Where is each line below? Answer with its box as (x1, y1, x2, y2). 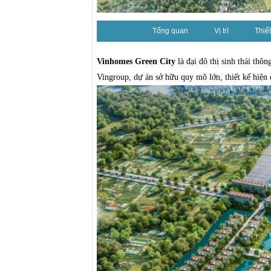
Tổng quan (152, 27, 188, 35)
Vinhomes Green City (97, 57, 175, 66)
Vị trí (214, 27, 229, 35)
